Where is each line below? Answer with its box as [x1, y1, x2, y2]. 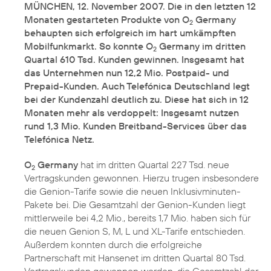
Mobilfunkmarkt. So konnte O [24, 40, 153, 52]
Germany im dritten [157, 40, 246, 52]
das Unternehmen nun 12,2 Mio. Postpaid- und [24, 67, 229, 79]
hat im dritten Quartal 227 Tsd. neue [78, 158, 229, 171]
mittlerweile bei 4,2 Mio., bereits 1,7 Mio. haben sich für [24, 212, 250, 224]
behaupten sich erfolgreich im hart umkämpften [24, 27, 236, 39]
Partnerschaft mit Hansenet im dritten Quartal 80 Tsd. [24, 252, 246, 264]
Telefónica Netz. [24, 133, 94, 145]
